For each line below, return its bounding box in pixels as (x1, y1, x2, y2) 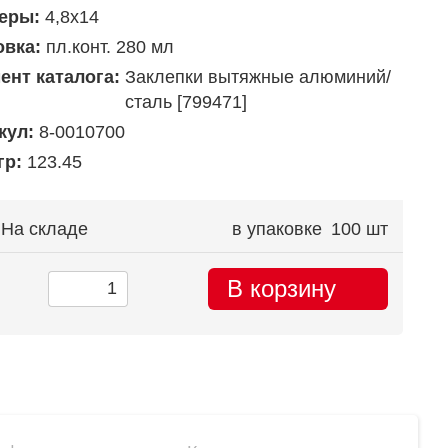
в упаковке (232, 218, 322, 239)
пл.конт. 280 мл (45, 36, 174, 57)
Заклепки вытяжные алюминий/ (124, 66, 391, 87)
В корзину (227, 274, 336, 302)
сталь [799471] (124, 91, 247, 112)
